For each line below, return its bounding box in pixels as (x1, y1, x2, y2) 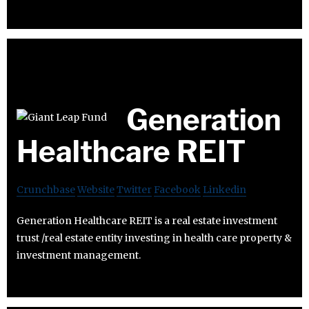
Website (77, 183, 114, 197)
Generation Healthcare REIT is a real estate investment (17, 215, 277, 228)
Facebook (154, 183, 201, 197)
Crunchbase (17, 183, 75, 197)
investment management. (17, 249, 141, 262)
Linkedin (203, 183, 246, 197)
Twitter (117, 183, 152, 197)
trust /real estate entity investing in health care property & (17, 232, 292, 245)
